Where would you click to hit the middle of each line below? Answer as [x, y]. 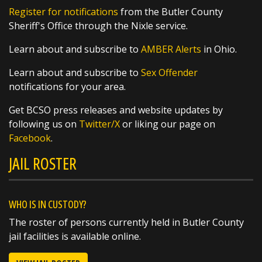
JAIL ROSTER [43, 163]
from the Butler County [170, 11]
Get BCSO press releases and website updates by [116, 110]
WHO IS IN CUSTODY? [48, 204]
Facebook [30, 138]
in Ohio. [219, 49]
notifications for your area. [67, 86]
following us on [44, 124]
